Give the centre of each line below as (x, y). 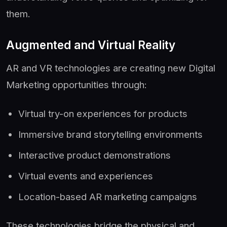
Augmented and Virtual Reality (91, 45)
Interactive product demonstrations (94, 155)
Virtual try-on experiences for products (103, 113)
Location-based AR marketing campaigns (108, 196)
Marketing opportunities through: (77, 84)
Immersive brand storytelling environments (110, 134)
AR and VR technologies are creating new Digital (111, 68)
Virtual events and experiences (86, 176)
